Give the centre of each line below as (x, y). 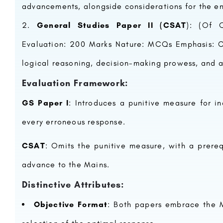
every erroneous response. (74, 122)
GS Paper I (46, 103)
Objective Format (71, 204)
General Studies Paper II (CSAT (111, 25)
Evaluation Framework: (75, 83)
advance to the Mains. (66, 165)
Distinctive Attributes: (73, 185)
